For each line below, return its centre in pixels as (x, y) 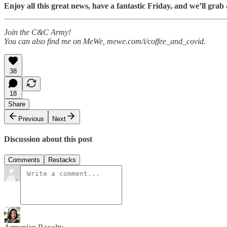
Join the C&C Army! (37, 32)
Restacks (62, 160)
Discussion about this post (48, 139)
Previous (31, 119)
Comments (24, 160)
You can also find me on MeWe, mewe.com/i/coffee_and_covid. (105, 41)
